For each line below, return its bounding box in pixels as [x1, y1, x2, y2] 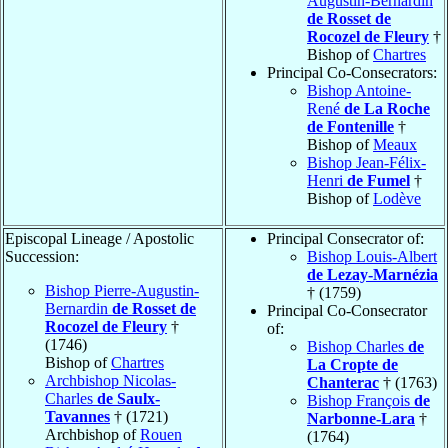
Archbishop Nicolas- [45, 371, 176, 389]
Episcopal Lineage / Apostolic [5, 229, 194, 247]
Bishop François [307, 391, 414, 409]
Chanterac [307, 373, 379, 391]
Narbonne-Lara [307, 409, 415, 427]
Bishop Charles [307, 337, 408, 355]
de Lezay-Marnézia [307, 265, 438, 283]
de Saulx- [97, 389, 160, 407]
